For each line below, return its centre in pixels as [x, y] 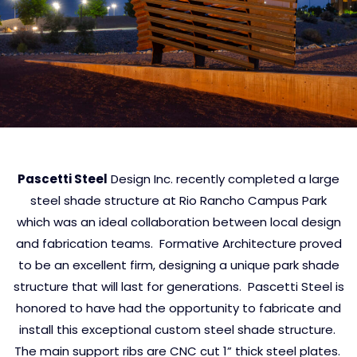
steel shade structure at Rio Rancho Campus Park [178, 201]
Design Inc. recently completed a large [224, 179]
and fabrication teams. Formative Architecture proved [178, 244]
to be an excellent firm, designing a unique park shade [178, 265]
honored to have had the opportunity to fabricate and [178, 308]
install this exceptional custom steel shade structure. [178, 330]
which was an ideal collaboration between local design [178, 222]
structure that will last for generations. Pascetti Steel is [178, 287]
